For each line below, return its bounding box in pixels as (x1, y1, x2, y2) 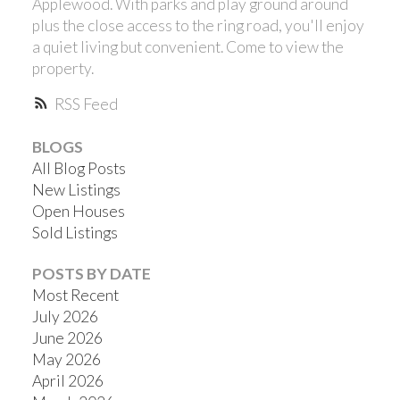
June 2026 (31, 328, 103, 347)
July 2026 (31, 306, 98, 326)
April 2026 (31, 371, 104, 390)
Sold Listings (31, 222, 118, 242)
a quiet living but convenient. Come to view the (31, 37, 344, 56)
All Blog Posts (31, 158, 126, 178)
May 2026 (31, 349, 101, 369)
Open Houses (31, 201, 125, 221)
